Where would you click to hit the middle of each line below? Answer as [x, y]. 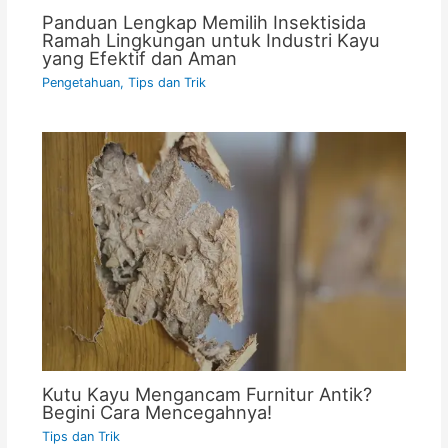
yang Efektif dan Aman [139, 57]
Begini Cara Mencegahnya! [156, 412]
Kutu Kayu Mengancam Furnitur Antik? [206, 394]
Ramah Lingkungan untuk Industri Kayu [210, 39]
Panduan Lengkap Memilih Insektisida [203, 21]
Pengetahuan [80, 83]
